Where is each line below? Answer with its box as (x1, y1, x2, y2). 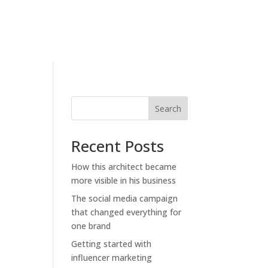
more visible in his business (71, 174, 176, 186)
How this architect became (71, 160, 177, 172)
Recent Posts (71, 135, 165, 157)
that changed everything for (71, 206, 182, 218)
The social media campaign (71, 192, 178, 204)
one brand (71, 220, 111, 232)
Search (154, 102, 181, 114)
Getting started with (71, 237, 152, 249)
